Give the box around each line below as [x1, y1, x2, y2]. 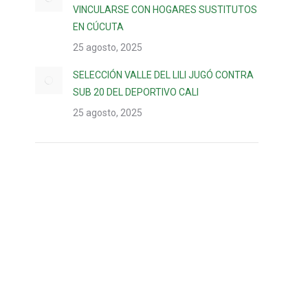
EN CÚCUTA [73, 21, 124, 32]
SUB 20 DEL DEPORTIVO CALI [73, 87, 199, 98]
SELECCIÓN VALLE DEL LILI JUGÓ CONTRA [73, 69, 254, 80]
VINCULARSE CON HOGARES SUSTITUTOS [73, 4, 257, 15]
